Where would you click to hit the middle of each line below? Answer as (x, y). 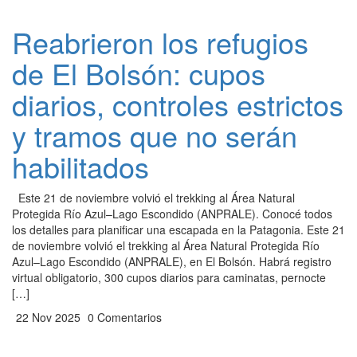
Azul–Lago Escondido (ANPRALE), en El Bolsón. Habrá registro (172, 261)
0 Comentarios (123, 317)
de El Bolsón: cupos (139, 73)
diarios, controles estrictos (178, 104)
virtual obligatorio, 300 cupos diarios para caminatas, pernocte (169, 277)
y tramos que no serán (155, 135)
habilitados (80, 166)
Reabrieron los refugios (160, 42)
